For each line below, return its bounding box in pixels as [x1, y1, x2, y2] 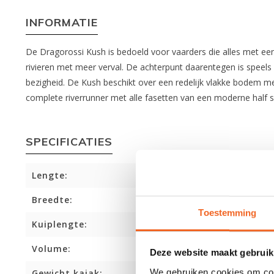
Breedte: [32, 194, 73, 206]
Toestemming [198, 207, 257, 218]
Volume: [32, 243, 71, 254]
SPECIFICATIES [26, 135, 113, 149]
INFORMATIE [26, 15, 98, 29]
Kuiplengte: [32, 218, 87, 230]
